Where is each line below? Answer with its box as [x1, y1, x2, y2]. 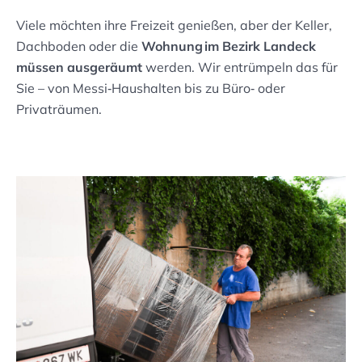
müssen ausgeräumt [16, 59, 142, 76]
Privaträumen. [16, 101, 102, 118]
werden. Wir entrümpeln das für [142, 59, 338, 76]
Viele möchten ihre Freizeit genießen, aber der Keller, [16, 17, 332, 34]
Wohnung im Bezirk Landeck [141, 38, 316, 55]
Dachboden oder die [16, 38, 141, 55]
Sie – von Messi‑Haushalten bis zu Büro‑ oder [16, 80, 285, 97]
